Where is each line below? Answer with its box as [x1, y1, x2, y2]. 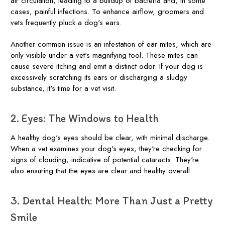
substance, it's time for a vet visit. [11, 82, 116, 94]
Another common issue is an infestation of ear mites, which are [11, 38, 211, 50]
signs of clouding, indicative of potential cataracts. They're [11, 154, 199, 165]
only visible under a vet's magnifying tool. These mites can [11, 49, 198, 61]
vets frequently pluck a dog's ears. [11, 17, 122, 28]
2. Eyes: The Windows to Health [11, 111, 159, 125]
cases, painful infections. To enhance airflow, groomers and [11, 6, 204, 17]
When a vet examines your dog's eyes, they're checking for [11, 143, 202, 154]
